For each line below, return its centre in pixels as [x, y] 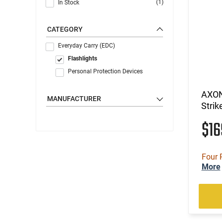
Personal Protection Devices [105, 71]
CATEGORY [65, 29]
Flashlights [83, 58]
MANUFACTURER [74, 98]
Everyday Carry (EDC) [86, 45]
